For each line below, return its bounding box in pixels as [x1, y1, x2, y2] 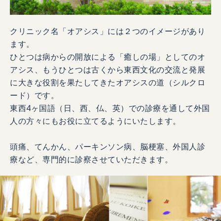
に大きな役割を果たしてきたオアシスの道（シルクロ [10, 77, 205, 88]
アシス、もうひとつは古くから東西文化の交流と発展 [10, 64, 205, 75]
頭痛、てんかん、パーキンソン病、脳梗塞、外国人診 [10, 141, 205, 152]
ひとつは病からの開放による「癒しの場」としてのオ [10, 51, 205, 62]
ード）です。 [10, 90, 59, 101]
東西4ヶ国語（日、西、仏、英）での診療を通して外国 [10, 103, 210, 113]
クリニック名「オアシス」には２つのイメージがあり [10, 26, 205, 37]
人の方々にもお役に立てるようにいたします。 [10, 115, 181, 126]
